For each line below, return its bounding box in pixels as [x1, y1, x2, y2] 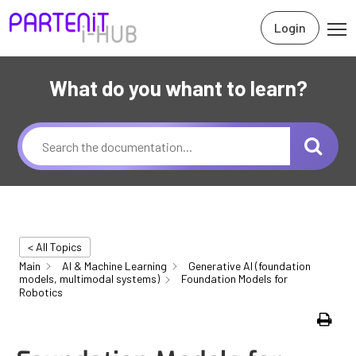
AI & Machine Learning [62, 259, 167, 273]
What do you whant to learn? [48, 75, 308, 100]
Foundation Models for [181, 272, 288, 286]
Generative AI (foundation [188, 259, 311, 273]
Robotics [19, 284, 63, 299]
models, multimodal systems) [19, 272, 160, 286]
